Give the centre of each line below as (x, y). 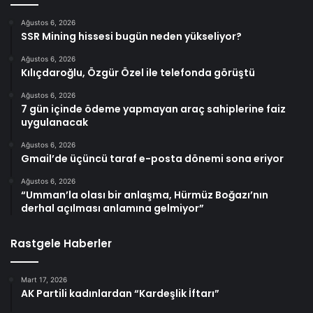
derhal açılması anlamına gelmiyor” (112, 209)
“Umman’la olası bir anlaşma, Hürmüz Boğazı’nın (145, 195)
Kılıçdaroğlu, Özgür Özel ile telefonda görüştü (138, 73)
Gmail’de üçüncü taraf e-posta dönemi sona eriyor (152, 159)
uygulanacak (54, 123)
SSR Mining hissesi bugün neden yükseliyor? (131, 37)
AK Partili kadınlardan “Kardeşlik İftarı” (120, 294)
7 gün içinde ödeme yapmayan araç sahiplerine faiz (153, 109)
